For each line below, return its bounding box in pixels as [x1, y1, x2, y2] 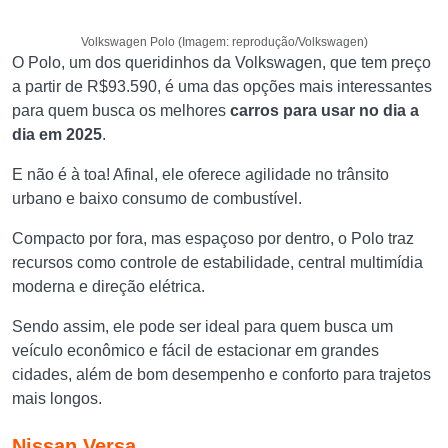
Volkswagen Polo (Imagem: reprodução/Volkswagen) [80, 35, 368, 49]
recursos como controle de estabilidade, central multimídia [12, 254, 423, 271]
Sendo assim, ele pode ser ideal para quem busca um [12, 318, 393, 335]
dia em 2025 [12, 126, 102, 143]
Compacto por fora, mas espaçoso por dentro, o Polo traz [12, 230, 414, 247]
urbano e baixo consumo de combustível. [12, 190, 306, 207]
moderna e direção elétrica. [12, 278, 209, 295]
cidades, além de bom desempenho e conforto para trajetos [12, 366, 431, 383]
